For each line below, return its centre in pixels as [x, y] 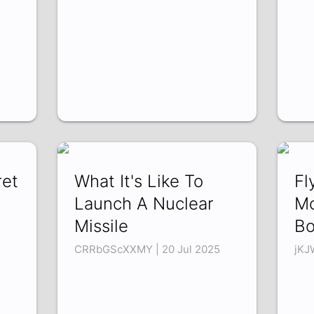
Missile [102, 226]
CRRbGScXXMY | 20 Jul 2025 [148, 250]
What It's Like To [139, 182]
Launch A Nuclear [144, 204]
